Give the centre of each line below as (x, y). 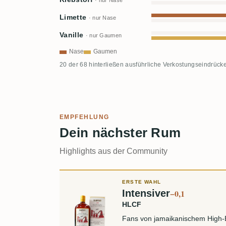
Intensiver (146, 193)
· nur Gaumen (104, 36)
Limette (74, 18)
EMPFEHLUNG (84, 117)
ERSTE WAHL (142, 182)
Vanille (73, 35)
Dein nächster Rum (120, 133)
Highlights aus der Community (114, 151)
